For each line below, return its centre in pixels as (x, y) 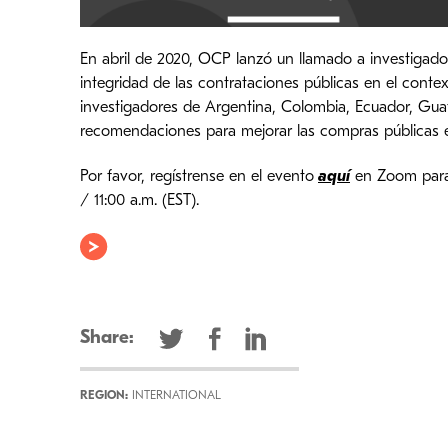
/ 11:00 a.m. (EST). (139, 200)
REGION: (104, 396)
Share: (107, 339)
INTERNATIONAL (174, 396)
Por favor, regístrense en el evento (197, 176)
